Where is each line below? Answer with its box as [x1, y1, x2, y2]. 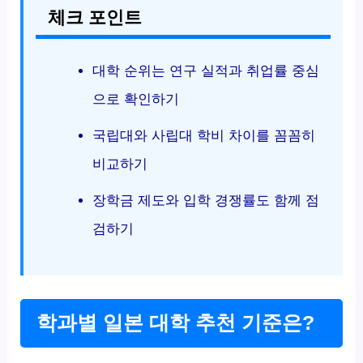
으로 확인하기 [92, 92, 179, 108]
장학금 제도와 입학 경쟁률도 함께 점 [92, 193, 319, 209]
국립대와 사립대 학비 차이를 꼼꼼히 [92, 128, 315, 144]
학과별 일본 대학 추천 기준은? [36, 311, 315, 334]
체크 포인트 [48, 8, 143, 28]
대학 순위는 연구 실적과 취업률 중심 [92, 63, 319, 79]
